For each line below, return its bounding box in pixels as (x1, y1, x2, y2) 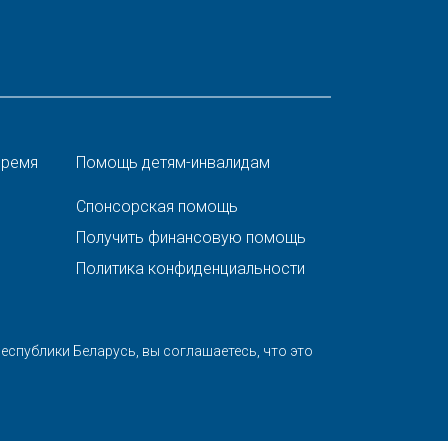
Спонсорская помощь (76, 197, 238, 216)
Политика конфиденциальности (76, 259, 305, 278)
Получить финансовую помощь (76, 228, 306, 247)
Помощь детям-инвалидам (76, 153, 270, 172)
